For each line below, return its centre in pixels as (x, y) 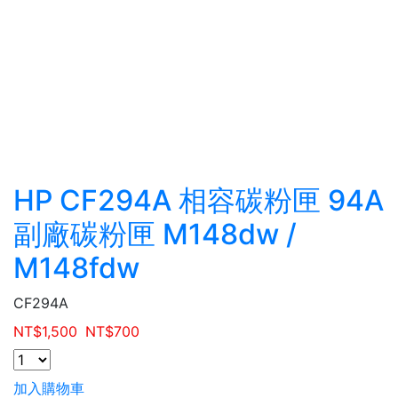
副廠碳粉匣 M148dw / (155, 234)
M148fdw (76, 268)
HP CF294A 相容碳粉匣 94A (199, 200)
